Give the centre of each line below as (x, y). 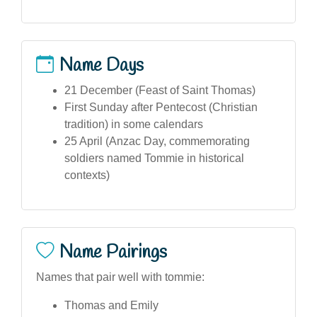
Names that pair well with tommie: (120, 277)
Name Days (102, 65)
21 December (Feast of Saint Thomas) (160, 90)
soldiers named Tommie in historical (154, 158)
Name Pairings (113, 252)
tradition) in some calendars (134, 124)
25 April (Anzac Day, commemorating (157, 141)
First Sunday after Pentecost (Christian (161, 107)
